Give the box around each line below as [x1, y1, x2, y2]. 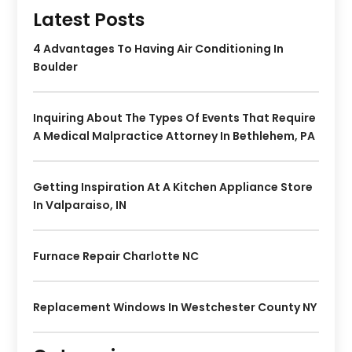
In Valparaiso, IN [33, 197, 127, 214]
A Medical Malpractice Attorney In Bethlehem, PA [33, 128, 316, 145]
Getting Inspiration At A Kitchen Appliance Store [33, 179, 313, 196]
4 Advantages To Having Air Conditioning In [33, 41, 284, 57]
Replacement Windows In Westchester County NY [33, 299, 317, 316]
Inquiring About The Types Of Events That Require [33, 110, 317, 126]
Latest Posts [33, 7, 145, 33]
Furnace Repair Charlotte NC [33, 248, 200, 265]
